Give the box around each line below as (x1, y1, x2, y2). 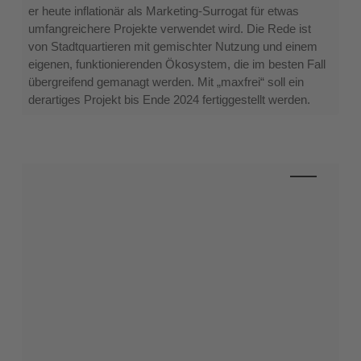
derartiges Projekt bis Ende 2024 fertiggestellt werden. (27, 93, 310, 107)
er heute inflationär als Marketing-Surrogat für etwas (27, 4, 299, 19)
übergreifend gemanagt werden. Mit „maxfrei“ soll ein (27, 75, 304, 89)
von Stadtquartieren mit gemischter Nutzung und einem (27, 39, 317, 54)
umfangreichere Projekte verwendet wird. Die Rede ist (27, 22, 311, 36)
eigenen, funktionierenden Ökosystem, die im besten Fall (27, 57, 326, 72)
